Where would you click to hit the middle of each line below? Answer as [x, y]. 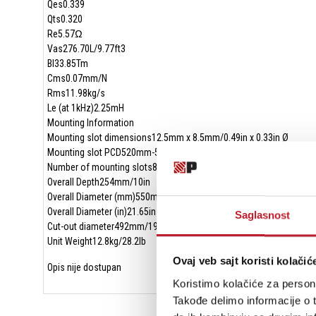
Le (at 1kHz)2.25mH [85, 108]
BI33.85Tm [67, 63]
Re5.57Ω [65, 34]
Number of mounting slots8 [102, 167]
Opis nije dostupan [84, 267]
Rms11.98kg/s [76, 93]
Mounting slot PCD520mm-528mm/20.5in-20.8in [143, 152]
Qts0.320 [65, 19]
